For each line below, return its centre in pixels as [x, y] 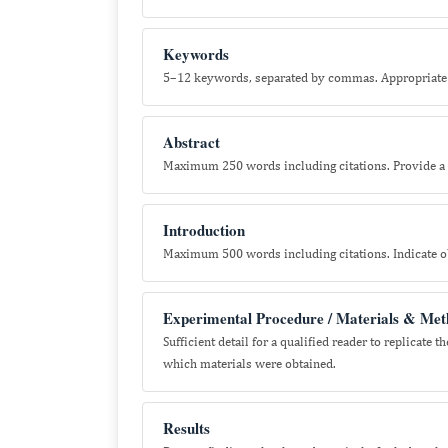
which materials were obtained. [249, 363]
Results [186, 428]
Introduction [204, 230]
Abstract [191, 142]
